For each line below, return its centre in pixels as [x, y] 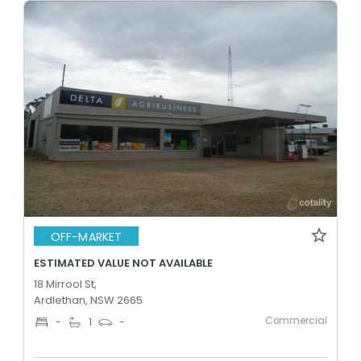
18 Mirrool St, [65, 284]
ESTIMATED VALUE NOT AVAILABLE [123, 263]
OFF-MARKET [86, 237]
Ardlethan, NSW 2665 [88, 300]
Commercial [296, 321]
